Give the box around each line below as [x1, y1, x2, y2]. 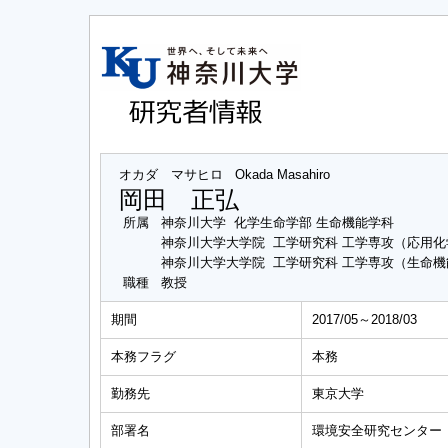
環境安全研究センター [312, 423, 442, 438]
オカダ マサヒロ [119, 167, 223, 182]
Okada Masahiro [235, 167, 330, 182]
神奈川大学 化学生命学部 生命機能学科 [161, 215, 394, 230]
